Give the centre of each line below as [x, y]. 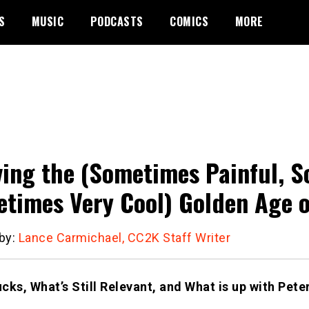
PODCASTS [117, 21]
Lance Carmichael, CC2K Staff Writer [124, 237]
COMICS [189, 21]
